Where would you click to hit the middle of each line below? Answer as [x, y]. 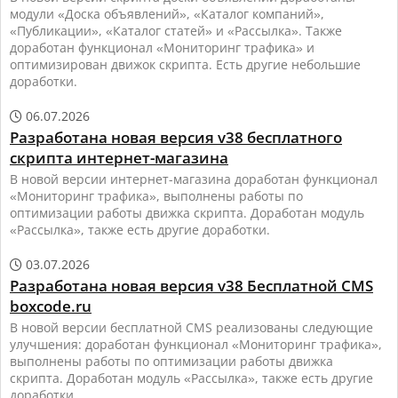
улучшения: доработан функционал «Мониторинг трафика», [196, 345]
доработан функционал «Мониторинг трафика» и [162, 48]
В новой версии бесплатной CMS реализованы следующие [191, 328]
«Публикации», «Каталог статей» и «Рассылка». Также [176, 31]
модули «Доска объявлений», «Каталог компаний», [167, 14]
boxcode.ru [51, 306]
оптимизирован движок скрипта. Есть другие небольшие [185, 65]
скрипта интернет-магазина [119, 158]
